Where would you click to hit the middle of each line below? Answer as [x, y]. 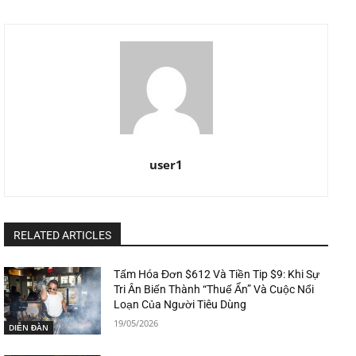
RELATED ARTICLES [62, 235]
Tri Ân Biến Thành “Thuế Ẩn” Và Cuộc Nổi [214, 289]
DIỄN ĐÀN [29, 328]
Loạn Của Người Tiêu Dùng [180, 304]
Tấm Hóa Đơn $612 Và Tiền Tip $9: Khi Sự [217, 274]
